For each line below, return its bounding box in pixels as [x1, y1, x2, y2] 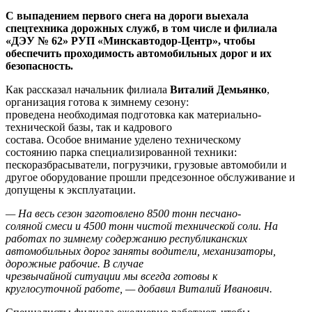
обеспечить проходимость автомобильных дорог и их [6, 47, 272, 59]
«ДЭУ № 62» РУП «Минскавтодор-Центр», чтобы [6, 34, 256, 47]
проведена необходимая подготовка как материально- [6, 108, 261, 120]
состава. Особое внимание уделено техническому [6, 133, 241, 146]
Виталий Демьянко [170, 83, 267, 95]
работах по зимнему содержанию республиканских [6, 232, 247, 244]
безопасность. [6, 59, 73, 72]
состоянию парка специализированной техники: [6, 146, 237, 158]
